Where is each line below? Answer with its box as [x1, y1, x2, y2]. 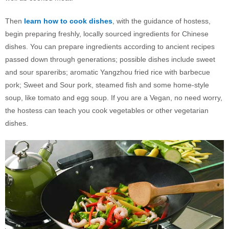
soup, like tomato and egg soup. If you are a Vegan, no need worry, [5, 93, 222, 102]
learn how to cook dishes [22, 16, 112, 25]
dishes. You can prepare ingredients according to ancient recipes [5, 42, 215, 51]
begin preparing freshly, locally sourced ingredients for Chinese [5, 29, 209, 38]
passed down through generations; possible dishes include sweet [5, 55, 215, 63]
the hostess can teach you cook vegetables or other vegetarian [5, 106, 209, 114]
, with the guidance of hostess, [112, 16, 211, 25]
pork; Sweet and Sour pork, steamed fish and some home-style [5, 80, 209, 89]
